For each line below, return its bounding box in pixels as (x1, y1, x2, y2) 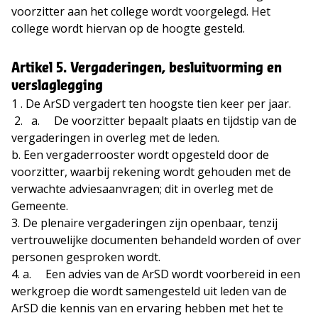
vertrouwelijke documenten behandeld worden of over (11, 232, 301, 248)
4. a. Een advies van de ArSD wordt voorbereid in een (11, 266, 300, 283)
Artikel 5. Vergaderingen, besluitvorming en (11, 61, 282, 76)
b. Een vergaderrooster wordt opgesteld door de (11, 147, 269, 163)
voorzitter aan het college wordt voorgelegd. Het (11, 4, 270, 20)
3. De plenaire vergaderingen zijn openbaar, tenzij (11, 215, 278, 231)
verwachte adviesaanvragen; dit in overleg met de (11, 181, 273, 197)
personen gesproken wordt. (11, 249, 160, 265)
